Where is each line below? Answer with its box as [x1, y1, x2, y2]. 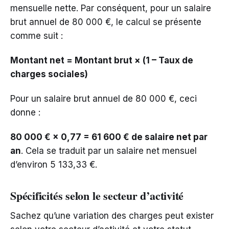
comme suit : [10, 31, 63, 41]
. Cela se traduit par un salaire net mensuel [21, 146, 197, 156]
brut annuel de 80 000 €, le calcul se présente [10, 17, 201, 28]
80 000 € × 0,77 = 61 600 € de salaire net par [10, 132, 208, 143]
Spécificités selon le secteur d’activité [10, 187, 184, 204]
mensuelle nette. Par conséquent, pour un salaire [10, 3, 211, 14]
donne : [10, 107, 40, 118]
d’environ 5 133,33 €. [10, 159, 97, 170]
